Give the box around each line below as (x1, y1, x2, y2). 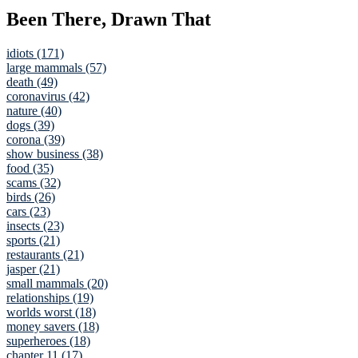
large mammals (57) (6, 60, 106, 74)
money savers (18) (6, 319, 99, 333)
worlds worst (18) (6, 304, 96, 319)
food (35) (6, 161, 54, 175)
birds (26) (6, 189, 55, 204)
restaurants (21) (6, 247, 84, 261)
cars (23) (6, 204, 50, 218)
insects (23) (6, 218, 64, 233)
